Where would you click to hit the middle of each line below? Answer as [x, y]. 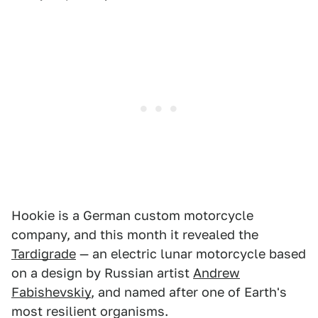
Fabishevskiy [51, 292]
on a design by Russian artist [102, 273]
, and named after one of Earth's [189, 292]
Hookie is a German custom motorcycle [132, 216]
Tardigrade [44, 254]
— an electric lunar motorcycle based [191, 254]
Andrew [216, 273]
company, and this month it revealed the [135, 235]
